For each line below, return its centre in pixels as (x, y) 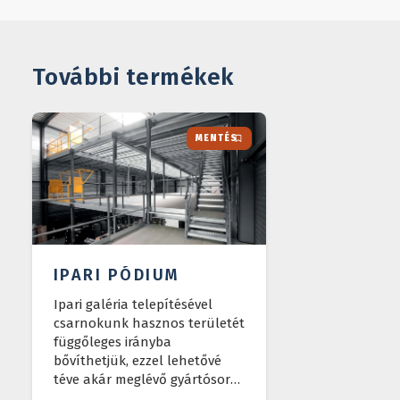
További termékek (133, 77)
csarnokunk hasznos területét (149, 323)
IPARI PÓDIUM (117, 275)
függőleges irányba (112, 342)
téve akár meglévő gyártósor (142, 379)
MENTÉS (217, 138)
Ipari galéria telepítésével (133, 304)
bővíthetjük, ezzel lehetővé (137, 360)
